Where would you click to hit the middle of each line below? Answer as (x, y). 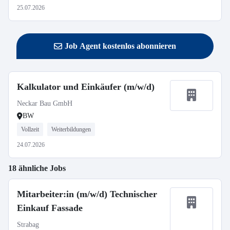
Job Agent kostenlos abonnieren (120, 46)
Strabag (28, 225)
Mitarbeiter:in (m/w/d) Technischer (87, 194)
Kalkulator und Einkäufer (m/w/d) (86, 87)
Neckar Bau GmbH (45, 103)
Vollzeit (30, 129)
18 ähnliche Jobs (37, 168)
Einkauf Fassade (50, 208)
